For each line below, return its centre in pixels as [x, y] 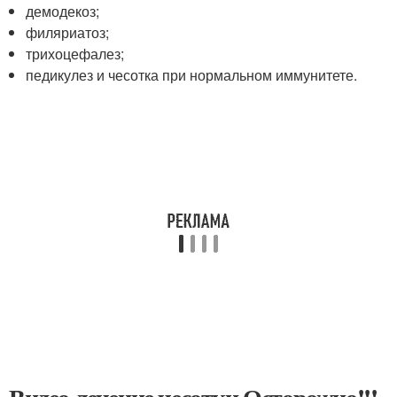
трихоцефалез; [75, 54]
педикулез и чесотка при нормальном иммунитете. [192, 75]
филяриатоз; [68, 32]
